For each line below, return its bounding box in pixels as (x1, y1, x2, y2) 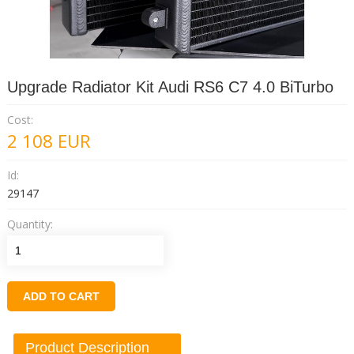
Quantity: (6, 216, 53, 232)
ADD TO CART (22, 289, 100, 303)
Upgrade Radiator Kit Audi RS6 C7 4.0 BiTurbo (6, 77, 333, 96)
